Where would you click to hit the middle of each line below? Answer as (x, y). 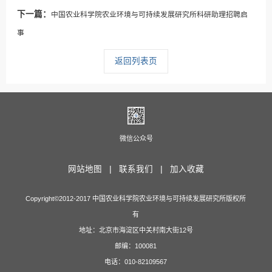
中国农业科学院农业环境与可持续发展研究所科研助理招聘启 (150, 14)
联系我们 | (143, 169)
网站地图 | (92, 169)
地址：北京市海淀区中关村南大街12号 (136, 230)
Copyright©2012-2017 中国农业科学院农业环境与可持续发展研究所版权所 (136, 199)
